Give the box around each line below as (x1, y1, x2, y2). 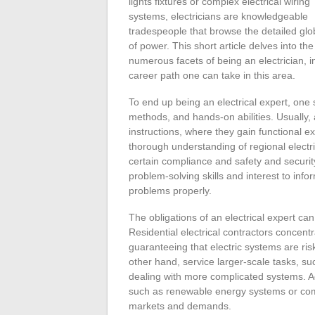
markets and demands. (129, 300, 231, 311)
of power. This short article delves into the (129, 40, 314, 51)
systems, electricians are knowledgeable (129, 11, 308, 22)
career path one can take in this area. (129, 70, 295, 81)
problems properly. (129, 185, 212, 196)
